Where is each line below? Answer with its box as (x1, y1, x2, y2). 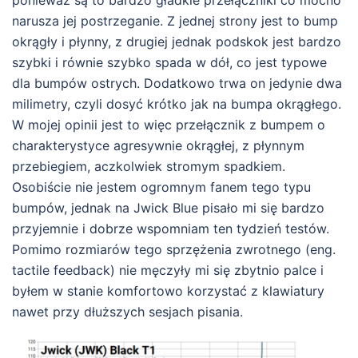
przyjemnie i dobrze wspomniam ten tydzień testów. (12, 221, 329, 237)
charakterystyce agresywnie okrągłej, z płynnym (12, 137, 304, 153)
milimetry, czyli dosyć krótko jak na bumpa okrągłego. (12, 96, 341, 112)
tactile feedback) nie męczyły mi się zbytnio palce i (12, 262, 324, 278)
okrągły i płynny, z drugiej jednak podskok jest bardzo (12, 34, 341, 50)
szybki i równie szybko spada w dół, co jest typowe (12, 54, 327, 70)
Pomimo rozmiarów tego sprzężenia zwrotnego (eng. (12, 241, 336, 257)
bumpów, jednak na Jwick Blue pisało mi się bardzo (12, 200, 324, 216)
